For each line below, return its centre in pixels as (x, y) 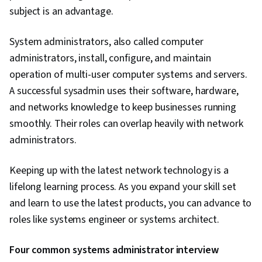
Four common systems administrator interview (114, 250)
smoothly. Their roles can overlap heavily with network (126, 124)
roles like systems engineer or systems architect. (116, 220)
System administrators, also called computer (106, 42)
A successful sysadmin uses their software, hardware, (124, 91)
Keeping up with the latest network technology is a (119, 171)
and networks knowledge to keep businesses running (123, 108)
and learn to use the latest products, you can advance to (131, 204)
